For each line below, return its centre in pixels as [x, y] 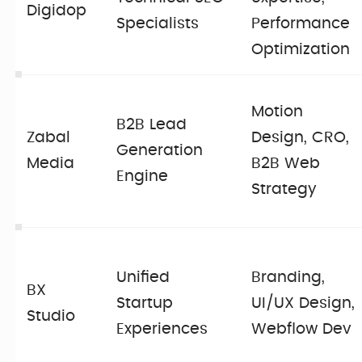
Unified [143, 278]
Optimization [301, 50]
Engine [143, 177]
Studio [51, 317]
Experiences [162, 330]
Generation [160, 151]
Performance [301, 24]
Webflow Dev [302, 330]
